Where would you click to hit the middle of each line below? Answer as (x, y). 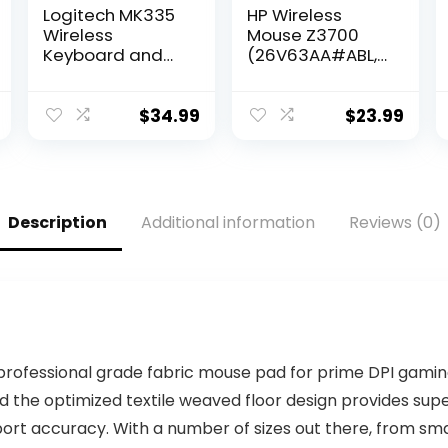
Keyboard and (103, 55)
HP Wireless (295, 15)
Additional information (227, 222)
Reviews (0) (394, 222)
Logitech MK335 (109, 15)
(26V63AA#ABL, (312, 55)
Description (57, 222)
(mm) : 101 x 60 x (313, 115)
